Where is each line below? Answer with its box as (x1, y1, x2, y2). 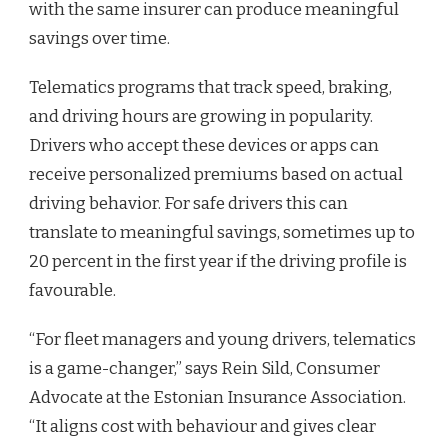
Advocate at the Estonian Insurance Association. (29, 386, 406, 408)
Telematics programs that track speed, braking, (29, 76, 392, 98)
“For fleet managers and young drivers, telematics (29, 328, 416, 350)
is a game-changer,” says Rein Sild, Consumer (29, 357, 380, 379)
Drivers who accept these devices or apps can (29, 134, 379, 156)
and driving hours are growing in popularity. (29, 105, 373, 127)
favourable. (29, 279, 116, 301)
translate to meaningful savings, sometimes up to (29, 221, 415, 243)
